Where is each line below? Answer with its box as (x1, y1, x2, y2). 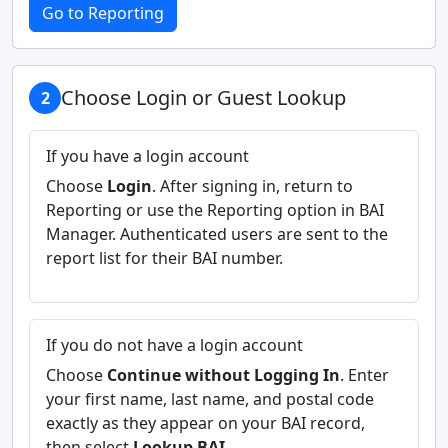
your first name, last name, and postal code (46, 388, 374, 410)
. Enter (340, 364, 389, 386)
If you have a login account (46, 145, 249, 167)
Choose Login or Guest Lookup (61, 84, 346, 111)
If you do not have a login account (46, 334, 303, 356)
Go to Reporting (42, 2, 164, 24)
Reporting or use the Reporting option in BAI (46, 199, 384, 221)
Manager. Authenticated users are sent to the (46, 223, 388, 245)
